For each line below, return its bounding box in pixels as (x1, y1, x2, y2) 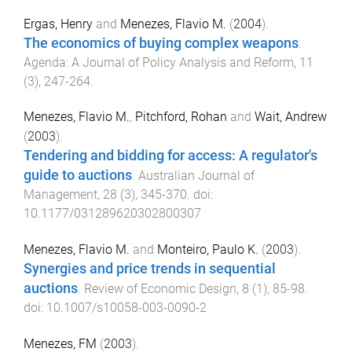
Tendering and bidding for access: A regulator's (24, 147, 317, 163)
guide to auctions (24, 167, 132, 183)
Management (24, 186, 97, 202)
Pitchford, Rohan (135, 108, 227, 124)
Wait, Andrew (255, 108, 327, 124)
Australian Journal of (138, 167, 255, 183)
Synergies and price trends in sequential (24, 260, 276, 277)
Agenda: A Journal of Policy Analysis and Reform (24, 55, 294, 71)
